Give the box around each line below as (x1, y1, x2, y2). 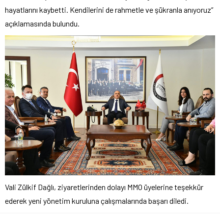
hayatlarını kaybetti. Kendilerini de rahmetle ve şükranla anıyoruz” (5, 5, 213, 15)
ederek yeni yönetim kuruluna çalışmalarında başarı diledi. (5, 196, 189, 206)
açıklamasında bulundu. (5, 19, 80, 28)
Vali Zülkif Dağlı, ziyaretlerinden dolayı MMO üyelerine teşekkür (5, 182, 203, 192)
